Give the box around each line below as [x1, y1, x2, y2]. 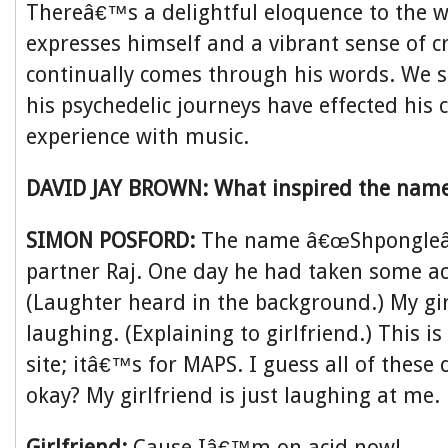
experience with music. [26, 124, 249, 149]
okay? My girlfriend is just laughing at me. [26, 383, 440, 408]
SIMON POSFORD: [26, 228, 195, 253]
